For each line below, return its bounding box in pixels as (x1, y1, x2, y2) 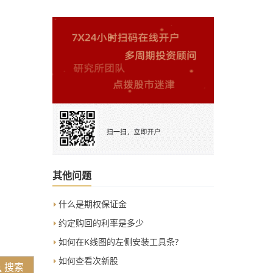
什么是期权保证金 (56, 197, 127, 210)
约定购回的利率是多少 (56, 216, 144, 229)
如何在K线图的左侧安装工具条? (56, 235, 179, 247)
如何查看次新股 (56, 254, 118, 266)
